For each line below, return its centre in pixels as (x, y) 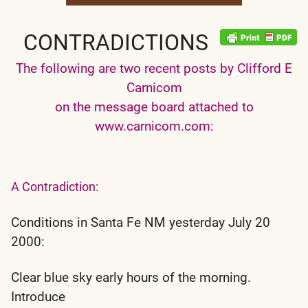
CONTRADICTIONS (115, 42)
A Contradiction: (55, 186)
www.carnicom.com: (154, 126)
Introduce (38, 296)
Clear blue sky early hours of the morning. (131, 277)
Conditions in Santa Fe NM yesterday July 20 (141, 222)
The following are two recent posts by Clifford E (154, 68)
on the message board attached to (154, 107)
